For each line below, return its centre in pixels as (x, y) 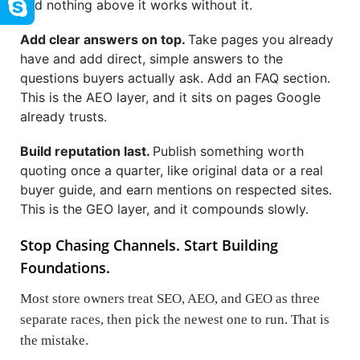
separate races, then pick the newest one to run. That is (175, 319)
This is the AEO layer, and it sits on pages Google (170, 97)
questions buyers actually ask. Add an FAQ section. (175, 78)
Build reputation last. (86, 151)
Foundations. (65, 267)
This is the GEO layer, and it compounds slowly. (164, 209)
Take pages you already (261, 39)
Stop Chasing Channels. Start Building (149, 245)
